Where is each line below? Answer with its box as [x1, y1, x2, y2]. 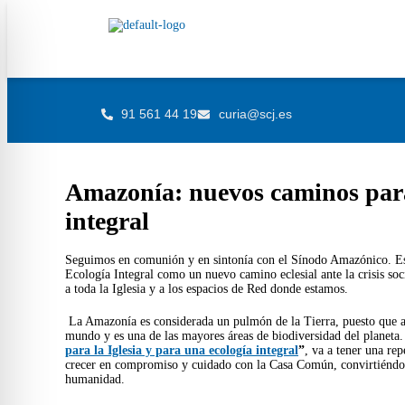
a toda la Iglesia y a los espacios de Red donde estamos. [65, 281, 348, 296]
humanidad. [65, 372, 125, 386]
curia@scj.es [218, 107, 292, 121]
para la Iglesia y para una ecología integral [65, 343, 298, 357]
